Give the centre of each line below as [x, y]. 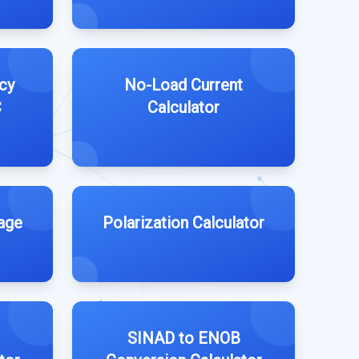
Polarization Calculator [184, 223]
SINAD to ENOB [184, 338]
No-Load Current [184, 85]
